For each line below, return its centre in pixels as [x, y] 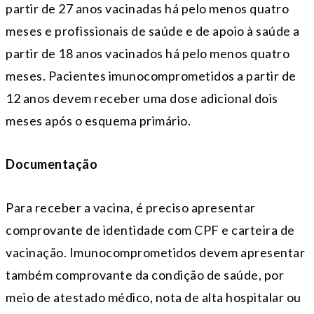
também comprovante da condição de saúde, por [145, 275]
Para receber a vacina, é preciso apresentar [131, 208]
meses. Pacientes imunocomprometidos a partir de [151, 76]
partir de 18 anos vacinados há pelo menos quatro [148, 54]
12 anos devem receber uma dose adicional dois [142, 98]
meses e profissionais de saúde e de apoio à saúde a [153, 31]
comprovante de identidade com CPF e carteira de [150, 230]
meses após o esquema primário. [98, 121]
